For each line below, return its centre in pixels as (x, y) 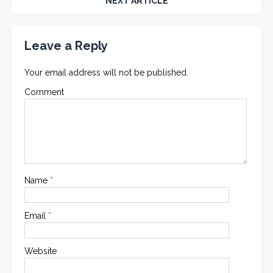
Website (41, 251)
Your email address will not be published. (106, 72)
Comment (44, 92)
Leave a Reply (66, 45)
